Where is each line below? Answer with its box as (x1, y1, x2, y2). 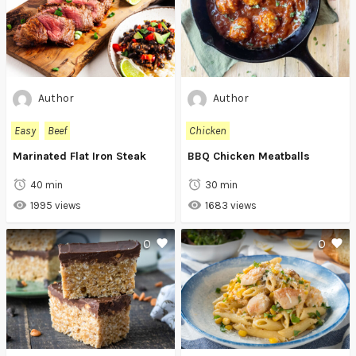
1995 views (30, 199, 81, 212)
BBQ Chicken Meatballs (188, 149, 310, 164)
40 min (30, 179, 63, 192)
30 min (205, 179, 238, 192)
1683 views (205, 199, 257, 212)
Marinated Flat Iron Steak (13, 149, 146, 164)
